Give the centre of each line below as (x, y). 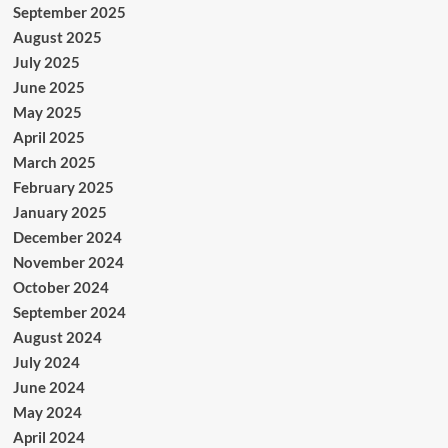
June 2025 (48, 87)
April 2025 (48, 137)
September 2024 (69, 312)
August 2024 (57, 337)
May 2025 (47, 112)
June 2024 (48, 387)
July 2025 (46, 62)
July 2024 (46, 362)
